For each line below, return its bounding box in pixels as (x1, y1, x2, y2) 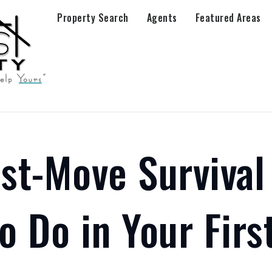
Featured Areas (195, 10, 261, 25)
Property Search (57, 10, 129, 25)
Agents (146, 10, 177, 25)
